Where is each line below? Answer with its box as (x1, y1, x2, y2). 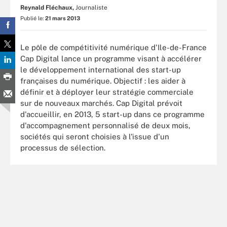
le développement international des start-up (20, 65, 181, 74)
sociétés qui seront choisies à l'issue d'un (20, 132, 169, 141)
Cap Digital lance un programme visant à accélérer (20, 54, 202, 63)
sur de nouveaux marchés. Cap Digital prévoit (20, 98, 182, 107)
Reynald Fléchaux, (20, 4, 74, 11)
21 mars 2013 (45, 15, 80, 21)
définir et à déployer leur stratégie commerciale (20, 87, 194, 96)
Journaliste (75, 4, 107, 11)
